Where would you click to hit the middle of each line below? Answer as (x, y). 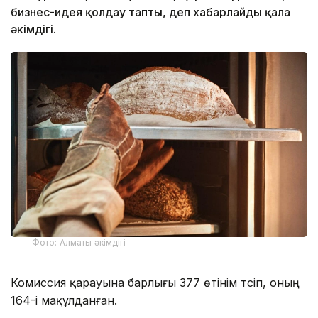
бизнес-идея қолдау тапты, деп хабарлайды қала (150, 12)
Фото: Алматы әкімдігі (79, 242)
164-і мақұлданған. (64, 300)
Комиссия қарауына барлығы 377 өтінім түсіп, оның (155, 282)
